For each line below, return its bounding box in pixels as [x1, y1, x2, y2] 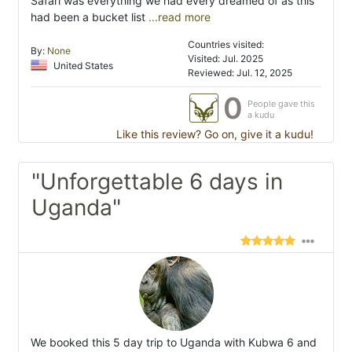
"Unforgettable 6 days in [31, 168, 283, 196]
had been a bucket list [31, 10, 145, 24]
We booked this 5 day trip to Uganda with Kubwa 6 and [31, 335, 317, 350]
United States [51, 60, 113, 72]
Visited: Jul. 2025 [188, 53, 263, 65]
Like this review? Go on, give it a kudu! [113, 127, 313, 141]
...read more [145, 10, 211, 24]
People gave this [247, 98, 315, 110]
